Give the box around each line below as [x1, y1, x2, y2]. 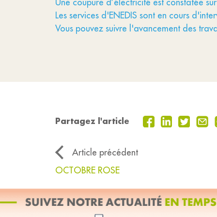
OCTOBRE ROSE [55, 165, 120, 176]
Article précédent [72, 147, 138, 158]
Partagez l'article [55, 116, 129, 126]
